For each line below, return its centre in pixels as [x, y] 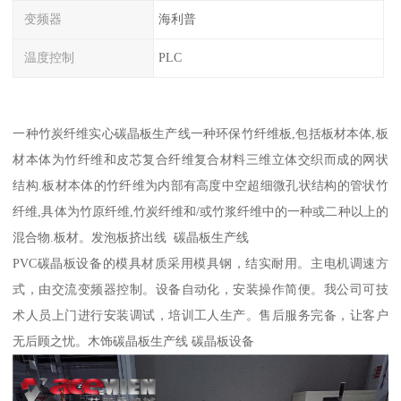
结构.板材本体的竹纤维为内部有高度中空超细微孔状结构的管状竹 [200, 185]
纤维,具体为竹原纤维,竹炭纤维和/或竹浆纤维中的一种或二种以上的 [200, 211]
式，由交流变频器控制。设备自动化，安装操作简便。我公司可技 [200, 289]
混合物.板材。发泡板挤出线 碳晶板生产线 [131, 237]
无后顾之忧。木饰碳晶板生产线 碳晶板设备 [134, 341]
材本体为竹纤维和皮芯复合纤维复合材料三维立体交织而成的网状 [200, 159]
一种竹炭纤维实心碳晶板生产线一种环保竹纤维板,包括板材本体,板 [200, 133]
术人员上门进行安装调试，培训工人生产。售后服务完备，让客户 [200, 315]
